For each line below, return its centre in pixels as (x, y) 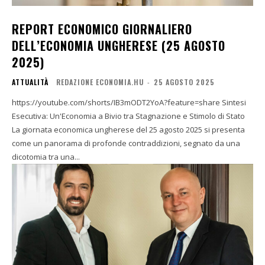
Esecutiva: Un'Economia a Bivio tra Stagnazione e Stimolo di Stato (128, 116)
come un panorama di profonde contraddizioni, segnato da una (126, 143)
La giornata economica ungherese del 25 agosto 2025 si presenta (128, 129)
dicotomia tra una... (46, 156)
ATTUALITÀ (30, 82)
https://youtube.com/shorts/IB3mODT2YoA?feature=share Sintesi (117, 102)
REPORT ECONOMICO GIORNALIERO (102, 29)
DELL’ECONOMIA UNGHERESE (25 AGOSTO (119, 45)
